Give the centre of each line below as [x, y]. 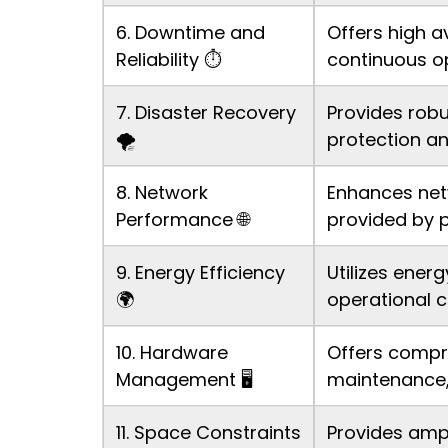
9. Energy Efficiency [200, 273]
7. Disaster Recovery [206, 113]
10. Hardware [172, 353]
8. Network [162, 193]
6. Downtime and [190, 33]
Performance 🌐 [182, 220]
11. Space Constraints [208, 433]
